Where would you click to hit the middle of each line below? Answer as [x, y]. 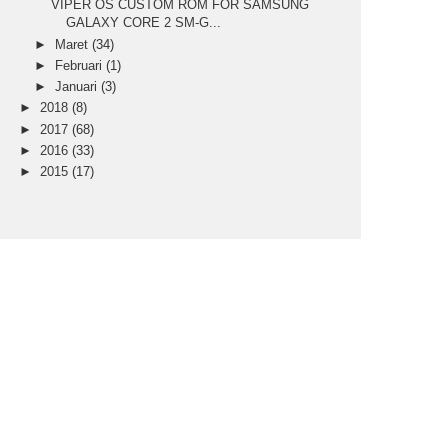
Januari [78, 87]
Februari [81, 65]
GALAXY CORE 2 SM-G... [144, 23]
